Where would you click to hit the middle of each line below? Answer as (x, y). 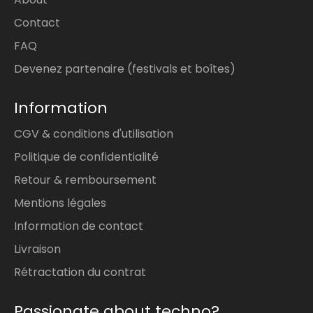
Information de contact (79, 226)
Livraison (37, 249)
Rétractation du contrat (80, 272)
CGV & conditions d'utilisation (94, 134)
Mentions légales (60, 203)
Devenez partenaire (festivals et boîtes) (125, 69)
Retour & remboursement (85, 180)
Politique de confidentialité (86, 157)
